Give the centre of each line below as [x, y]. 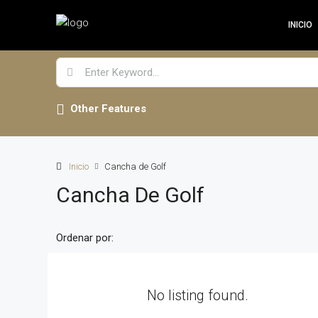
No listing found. [198, 295]
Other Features [108, 109]
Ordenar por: [85, 238]
